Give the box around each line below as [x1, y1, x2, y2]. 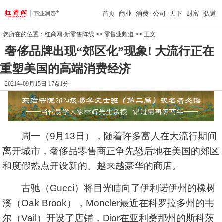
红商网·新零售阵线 [45, 31, 94, 38]
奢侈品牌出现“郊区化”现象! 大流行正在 [5, 45, 214, 57]
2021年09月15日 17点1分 [5, 80, 69, 87]
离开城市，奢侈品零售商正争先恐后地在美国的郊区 [2, 146, 219, 156]
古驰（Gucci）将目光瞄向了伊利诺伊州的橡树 [2, 183, 216, 193]
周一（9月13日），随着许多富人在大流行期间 [2, 131, 217, 141]
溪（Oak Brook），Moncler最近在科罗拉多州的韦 [2, 198, 214, 208]
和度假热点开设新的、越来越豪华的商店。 [2, 161, 181, 171]
